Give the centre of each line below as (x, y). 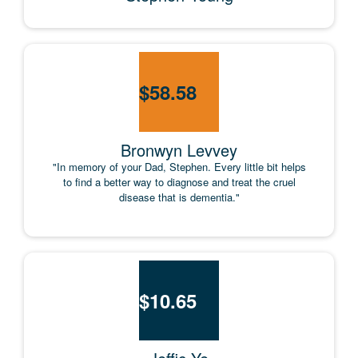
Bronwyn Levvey (179, 149)
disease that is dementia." (179, 197)
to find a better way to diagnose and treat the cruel (179, 181)
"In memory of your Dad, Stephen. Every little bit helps (179, 166)
